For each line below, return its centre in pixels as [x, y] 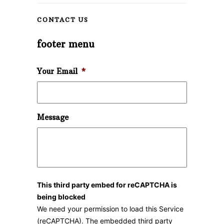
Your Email [57, 71]
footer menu [66, 44]
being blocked [61, 197]
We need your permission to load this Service [110, 209]
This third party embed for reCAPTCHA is [107, 185]
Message [53, 117]
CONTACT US [63, 20]
